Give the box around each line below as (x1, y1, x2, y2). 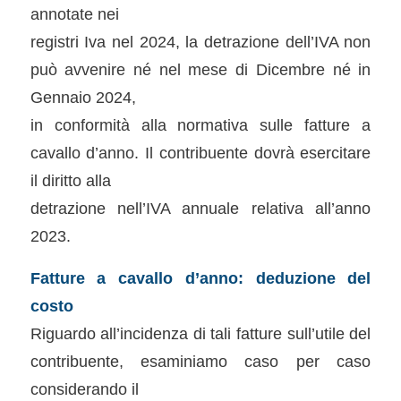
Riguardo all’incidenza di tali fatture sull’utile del (30, 324, 371, 343)
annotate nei (30, 4, 119, 24)
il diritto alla (30, 171, 111, 191)
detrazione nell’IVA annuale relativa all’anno (30, 199, 371, 218)
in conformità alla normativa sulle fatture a (30, 115, 371, 135)
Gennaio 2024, (30, 88, 136, 107)
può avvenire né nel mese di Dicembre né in (30, 60, 371, 80)
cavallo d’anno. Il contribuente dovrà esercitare (30, 143, 371, 163)
